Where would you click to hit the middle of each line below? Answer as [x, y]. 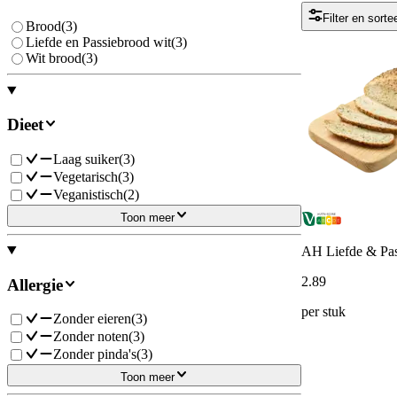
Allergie [35, 284]
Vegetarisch [86, 176]
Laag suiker [86, 159]
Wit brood [54, 58]
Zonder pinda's [95, 354]
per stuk [323, 312]
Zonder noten [91, 337]
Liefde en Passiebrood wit [98, 43]
